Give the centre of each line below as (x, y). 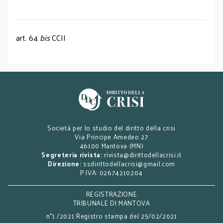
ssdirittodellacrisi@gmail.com (129, 164)
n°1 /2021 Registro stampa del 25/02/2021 (111, 216)
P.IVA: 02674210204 (111, 172)
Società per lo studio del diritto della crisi (111, 128)
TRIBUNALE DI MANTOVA (111, 203)
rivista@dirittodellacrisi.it (143, 155)
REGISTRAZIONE (111, 194)
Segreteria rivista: (72, 155)
